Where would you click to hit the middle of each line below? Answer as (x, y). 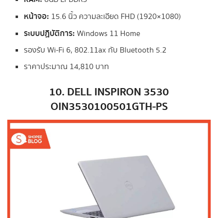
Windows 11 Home (108, 34)
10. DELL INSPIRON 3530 (109, 92)
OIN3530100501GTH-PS (109, 107)
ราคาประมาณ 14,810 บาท (67, 67)
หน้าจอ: (37, 16)
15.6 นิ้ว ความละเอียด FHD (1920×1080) (115, 17)
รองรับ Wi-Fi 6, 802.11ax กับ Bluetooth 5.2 (95, 50)
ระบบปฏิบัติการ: (50, 33)
